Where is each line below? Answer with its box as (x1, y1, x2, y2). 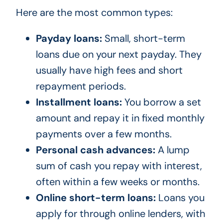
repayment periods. (35, 80, 126, 93)
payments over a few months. (35, 127, 172, 141)
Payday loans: (35, 32, 102, 45)
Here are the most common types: (15, 6, 173, 19)
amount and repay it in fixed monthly (35, 111, 205, 125)
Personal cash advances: (35, 143, 155, 157)
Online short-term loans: (35, 191, 156, 205)
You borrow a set (121, 96, 201, 109)
